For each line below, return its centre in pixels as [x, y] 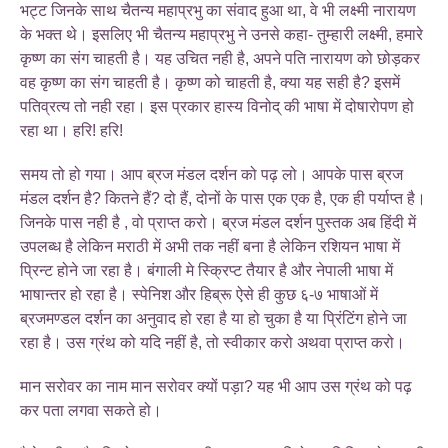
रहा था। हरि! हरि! [71, 130]
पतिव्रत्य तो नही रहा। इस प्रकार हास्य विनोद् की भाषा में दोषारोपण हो [217, 106]
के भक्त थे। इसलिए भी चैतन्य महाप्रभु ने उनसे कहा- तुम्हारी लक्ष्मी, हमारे [221, 34]
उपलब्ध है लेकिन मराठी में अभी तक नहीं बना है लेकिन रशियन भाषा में [210, 246]
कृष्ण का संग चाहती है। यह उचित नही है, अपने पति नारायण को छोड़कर [220, 58]
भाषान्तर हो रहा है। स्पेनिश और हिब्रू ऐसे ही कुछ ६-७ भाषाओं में [199, 294]
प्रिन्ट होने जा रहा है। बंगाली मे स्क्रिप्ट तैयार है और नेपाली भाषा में [206, 270]
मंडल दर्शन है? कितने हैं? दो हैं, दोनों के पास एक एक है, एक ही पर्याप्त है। [223, 198]
